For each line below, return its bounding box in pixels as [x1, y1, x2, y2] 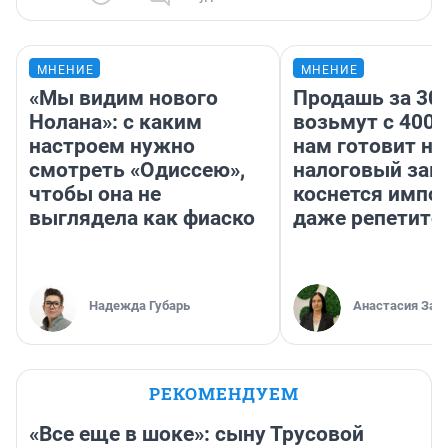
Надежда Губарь [89, 298, 190, 314]
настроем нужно [29, 134, 195, 159]
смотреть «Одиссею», [29, 158, 245, 183]
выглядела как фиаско [29, 206, 255, 231]
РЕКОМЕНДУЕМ [149, 382, 299, 406]
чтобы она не [29, 182, 161, 207]
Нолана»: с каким [29, 110, 202, 135]
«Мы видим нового [29, 86, 218, 111]
